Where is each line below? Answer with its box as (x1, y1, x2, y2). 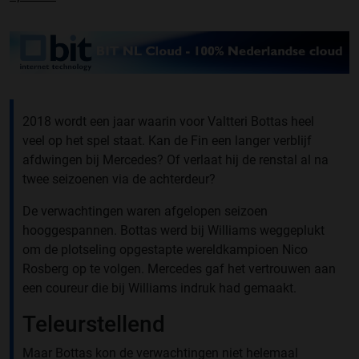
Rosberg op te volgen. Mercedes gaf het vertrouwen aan (22, 260, 336, 276)
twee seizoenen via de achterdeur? (22, 171, 216, 187)
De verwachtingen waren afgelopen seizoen (22, 203, 268, 219)
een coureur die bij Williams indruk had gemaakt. (22, 280, 296, 296)
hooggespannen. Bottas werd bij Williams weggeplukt (22, 222, 325, 238)
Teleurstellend (22, 310, 165, 337)
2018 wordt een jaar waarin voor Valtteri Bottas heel (22, 113, 314, 129)
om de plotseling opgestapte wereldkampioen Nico (22, 241, 308, 257)
